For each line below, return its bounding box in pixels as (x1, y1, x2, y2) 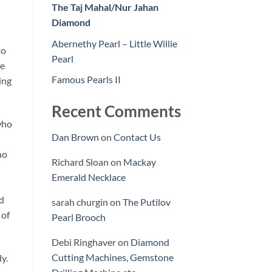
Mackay (123, 156, 156, 168)
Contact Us (113, 131, 161, 143)
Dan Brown (51, 131, 99, 143)
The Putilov (122, 196, 171, 208)
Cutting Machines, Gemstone (51, 251, 174, 263)
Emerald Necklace (51, 171, 126, 183)
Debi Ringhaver (51, 236, 116, 248)
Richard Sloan (51, 156, 109, 168)
